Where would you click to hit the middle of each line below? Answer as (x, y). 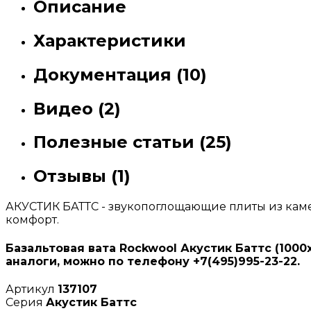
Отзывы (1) (82, 176)
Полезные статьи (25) (133, 142)
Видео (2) (77, 108)
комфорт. (32, 220)
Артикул (32, 289)
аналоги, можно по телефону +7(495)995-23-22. (153, 261)
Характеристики (110, 40)
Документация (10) (120, 74)
